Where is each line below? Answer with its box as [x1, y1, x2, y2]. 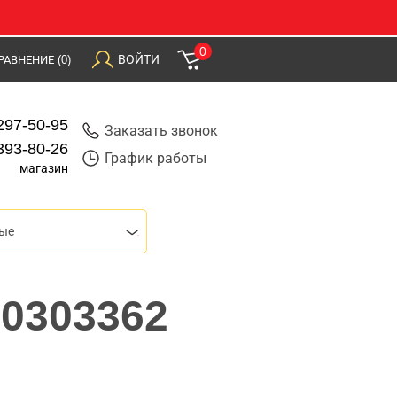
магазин [19, 161, 69, 175]
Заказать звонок [104, 123, 218, 138]
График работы [104, 151, 206, 166]
